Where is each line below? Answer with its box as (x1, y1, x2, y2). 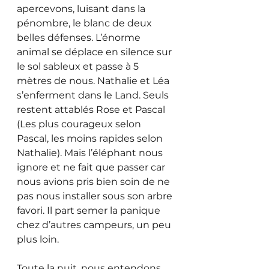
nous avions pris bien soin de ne (17, 175, 172, 187)
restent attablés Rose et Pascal (17, 103, 168, 115)
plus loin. (17, 233, 59, 245)
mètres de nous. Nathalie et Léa (17, 74, 172, 86)
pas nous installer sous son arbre (17, 190, 175, 202)
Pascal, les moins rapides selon (17, 132, 165, 144)
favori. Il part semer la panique (17, 204, 163, 216)
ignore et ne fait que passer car (17, 161, 168, 173)
